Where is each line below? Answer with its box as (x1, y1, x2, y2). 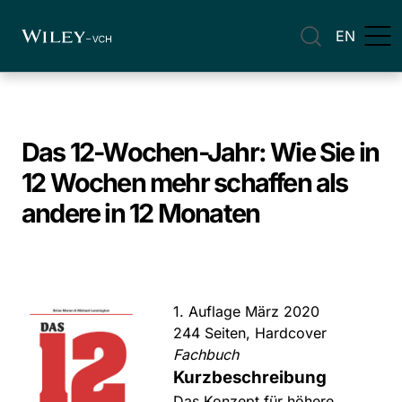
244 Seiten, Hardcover (173, 324, 328, 342)
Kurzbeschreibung (173, 367, 328, 388)
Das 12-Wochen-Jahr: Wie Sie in (22, 136, 380, 168)
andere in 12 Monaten (22, 197, 260, 229)
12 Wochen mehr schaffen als (22, 167, 348, 198)
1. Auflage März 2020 (173, 302, 320, 320)
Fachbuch (173, 345, 240, 363)
